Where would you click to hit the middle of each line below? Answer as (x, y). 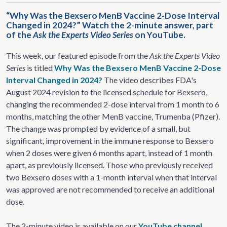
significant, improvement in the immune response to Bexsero (110, 141)
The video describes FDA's (149, 80)
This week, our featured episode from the (78, 55)
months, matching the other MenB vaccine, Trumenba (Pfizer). (113, 116)
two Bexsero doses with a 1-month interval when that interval (111, 177)
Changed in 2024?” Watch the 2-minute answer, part (110, 25)
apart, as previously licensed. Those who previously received (109, 165)
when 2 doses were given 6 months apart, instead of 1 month (109, 153)
